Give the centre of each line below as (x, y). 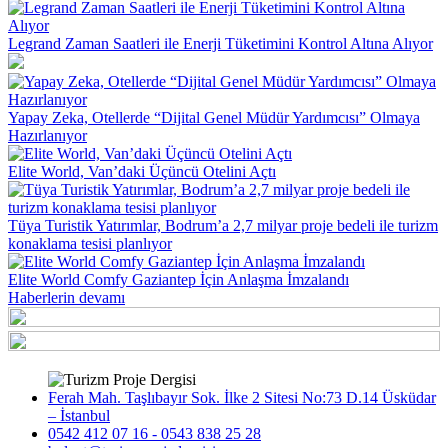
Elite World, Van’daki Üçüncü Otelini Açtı (142, 171)
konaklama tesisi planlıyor (90, 243)
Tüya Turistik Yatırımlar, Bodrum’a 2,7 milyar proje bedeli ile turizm (223, 225)
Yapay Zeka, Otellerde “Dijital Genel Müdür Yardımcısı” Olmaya (214, 117)
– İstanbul (79, 415)
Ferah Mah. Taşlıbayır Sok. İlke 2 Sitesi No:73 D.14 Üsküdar (242, 397)
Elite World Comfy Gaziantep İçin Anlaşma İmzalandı (178, 279)
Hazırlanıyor (47, 135)
